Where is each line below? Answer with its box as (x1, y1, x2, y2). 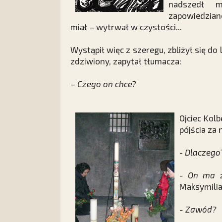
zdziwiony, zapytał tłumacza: (70, 56, 181, 66)
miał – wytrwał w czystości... (70, 22, 184, 32)
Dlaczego (185, 147, 221, 157)
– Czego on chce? (70, 79, 136, 89)
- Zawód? (179, 204, 216, 214)
